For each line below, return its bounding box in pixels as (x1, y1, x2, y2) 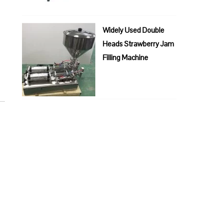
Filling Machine (103, 53, 149, 62)
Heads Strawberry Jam (103, 39, 175, 48)
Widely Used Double (103, 25, 165, 35)
